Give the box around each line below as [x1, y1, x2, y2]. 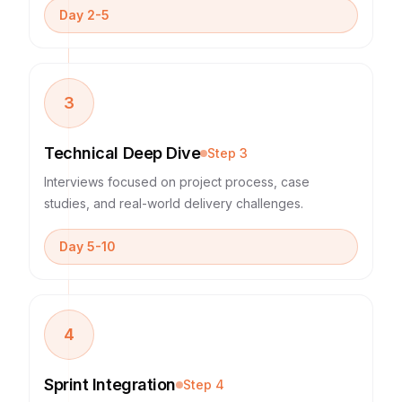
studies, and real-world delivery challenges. [44, 196, 303, 211]
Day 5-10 [59, 239, 116, 254]
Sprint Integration [44, 375, 176, 394]
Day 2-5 [59, 7, 109, 22]
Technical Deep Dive [44, 144, 201, 162]
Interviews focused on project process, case [44, 174, 310, 189]
